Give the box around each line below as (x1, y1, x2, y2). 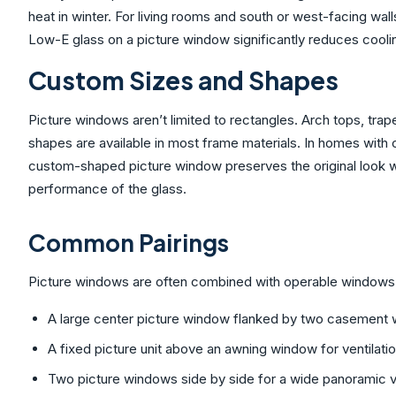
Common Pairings (28, 228, 229, 257)
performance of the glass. (28, 180, 187, 197)
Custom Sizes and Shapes (28, 65, 339, 95)
